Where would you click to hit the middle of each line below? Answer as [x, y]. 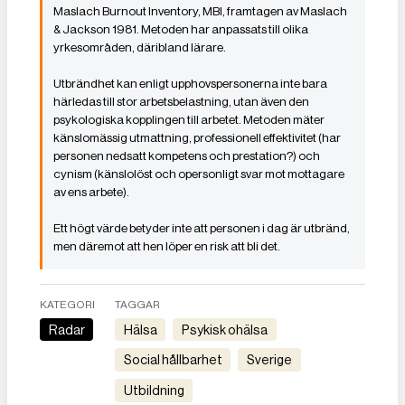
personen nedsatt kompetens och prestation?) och [187, 155]
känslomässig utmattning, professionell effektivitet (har [197, 137]
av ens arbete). [91, 192]
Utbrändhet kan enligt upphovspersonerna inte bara [190, 83]
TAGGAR [138, 304]
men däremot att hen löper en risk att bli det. [167, 246]
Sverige [273, 360]
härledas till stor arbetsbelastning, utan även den [181, 101]
